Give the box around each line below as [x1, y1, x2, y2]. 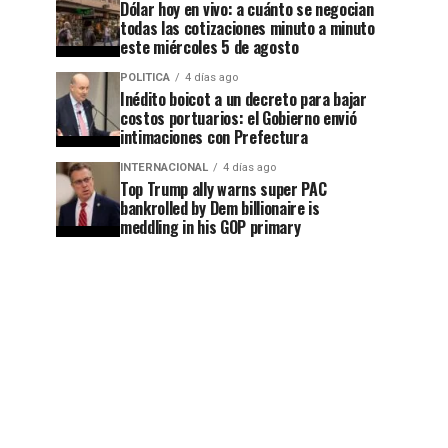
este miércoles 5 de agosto [120, 35, 299, 59]
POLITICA [120, 71, 170, 84]
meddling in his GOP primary [120, 215, 301, 239]
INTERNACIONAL [120, 161, 208, 174]
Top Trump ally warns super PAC [120, 177, 327, 201]
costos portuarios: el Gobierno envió [120, 106, 357, 130]
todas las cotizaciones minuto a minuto [120, 16, 375, 40]
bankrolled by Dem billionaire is [120, 196, 320, 220]
